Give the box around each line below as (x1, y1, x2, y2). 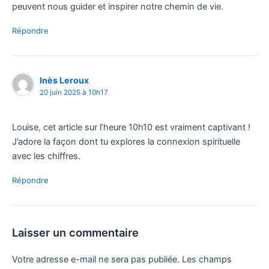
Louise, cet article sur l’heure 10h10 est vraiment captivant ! (12, 122, 250, 133)
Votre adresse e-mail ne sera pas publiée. (12, 254, 180, 265)
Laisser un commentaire (12, 225, 139, 239)
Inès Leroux (40, 75, 89, 86)
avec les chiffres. (12, 151, 80, 162)
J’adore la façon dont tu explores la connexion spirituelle (12, 136, 240, 148)
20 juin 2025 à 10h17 (40, 88, 109, 97)
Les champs (182, 254, 232, 265)
